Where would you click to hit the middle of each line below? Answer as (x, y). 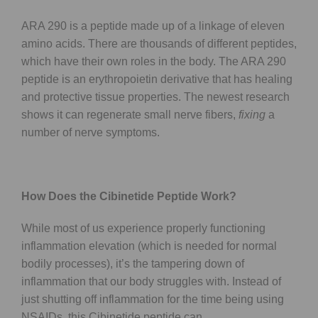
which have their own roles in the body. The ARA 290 (154, 61)
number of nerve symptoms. (91, 132)
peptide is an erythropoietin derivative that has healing (157, 79)
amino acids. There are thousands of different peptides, (159, 43)
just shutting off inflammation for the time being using (153, 299)
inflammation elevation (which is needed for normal (149, 246)
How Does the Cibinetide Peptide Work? (129, 196)
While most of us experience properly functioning (143, 228)
